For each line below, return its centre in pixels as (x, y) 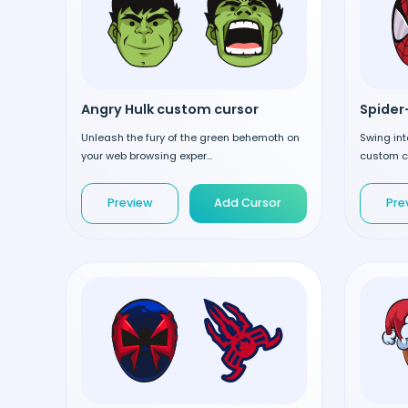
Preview (130, 203)
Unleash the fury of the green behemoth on (190, 137)
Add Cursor (248, 203)
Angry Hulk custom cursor (170, 109)
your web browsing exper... (147, 155)
